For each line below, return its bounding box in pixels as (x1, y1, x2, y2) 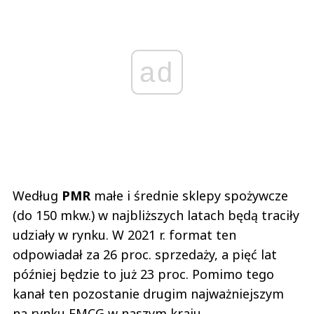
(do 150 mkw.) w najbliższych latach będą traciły (13, 207, 299, 224)
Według (13, 187, 62, 204)
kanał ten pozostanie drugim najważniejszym (13, 285, 284, 302)
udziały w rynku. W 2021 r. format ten (13, 226, 236, 243)
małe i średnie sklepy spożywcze (90, 187, 288, 204)
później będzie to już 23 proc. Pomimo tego (13, 266, 274, 282)
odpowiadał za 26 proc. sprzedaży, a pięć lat (13, 246, 277, 263)
